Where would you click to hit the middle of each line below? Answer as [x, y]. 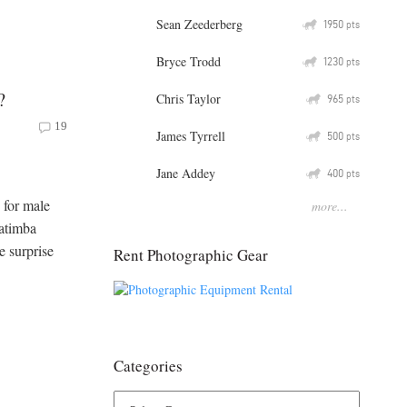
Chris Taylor [189, 98]
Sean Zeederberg [199, 24]
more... [330, 205]
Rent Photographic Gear [191, 254]
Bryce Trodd [189, 61]
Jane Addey [186, 173]
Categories [148, 366]
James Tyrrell [191, 135]
